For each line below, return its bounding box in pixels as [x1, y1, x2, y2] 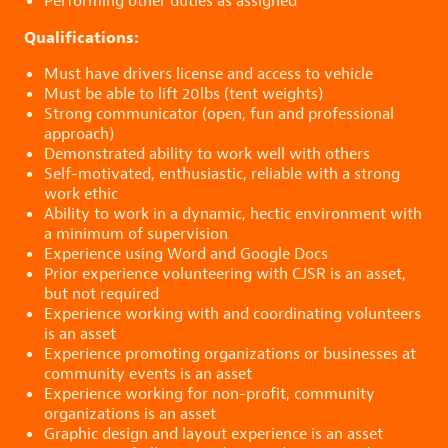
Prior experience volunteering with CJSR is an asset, [44, 262, 406, 284]
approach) [44, 122, 114, 144]
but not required [44, 282, 159, 304]
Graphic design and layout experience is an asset [44, 422, 383, 444]
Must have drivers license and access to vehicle [44, 62, 373, 84]
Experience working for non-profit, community [44, 382, 375, 404]
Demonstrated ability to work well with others [44, 142, 370, 164]
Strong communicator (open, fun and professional [44, 102, 394, 124]
